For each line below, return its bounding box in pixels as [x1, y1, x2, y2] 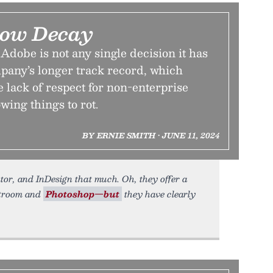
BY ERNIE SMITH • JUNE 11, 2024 [82, 129, 219, 141]
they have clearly [122, 186, 196, 201]
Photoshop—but [46, 186, 119, 201]
